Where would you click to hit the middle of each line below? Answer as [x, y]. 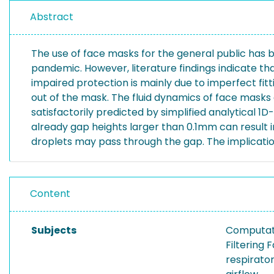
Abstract [52, 17]
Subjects [54, 230]
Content [50, 194]
